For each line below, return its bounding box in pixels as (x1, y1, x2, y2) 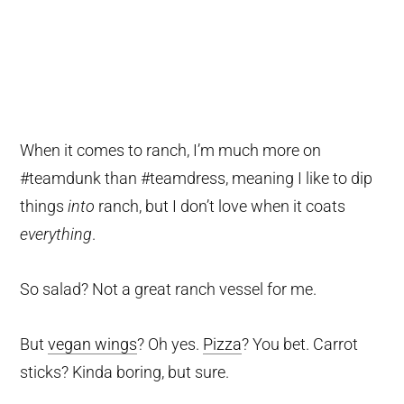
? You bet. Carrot (242, 335, 359, 354)
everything (20, 225, 93, 244)
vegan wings (48, 335, 138, 354)
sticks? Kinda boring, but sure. (20, 363, 230, 382)
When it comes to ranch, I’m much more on (20, 141, 322, 161)
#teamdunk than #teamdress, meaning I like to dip (20, 169, 373, 188)
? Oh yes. (137, 335, 204, 354)
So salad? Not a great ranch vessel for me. (20, 280, 317, 299)
